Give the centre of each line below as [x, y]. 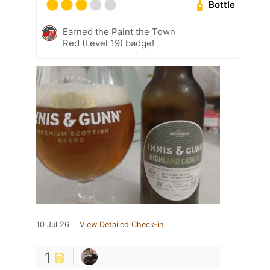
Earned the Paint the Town [119, 31]
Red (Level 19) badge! [108, 43]
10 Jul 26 [53, 224]
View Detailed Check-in [121, 224]
